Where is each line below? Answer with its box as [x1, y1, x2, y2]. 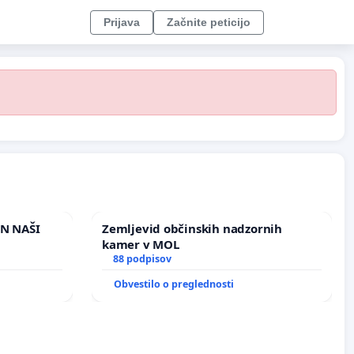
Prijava [104, 15, 140, 28]
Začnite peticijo [167, 15, 250, 28]
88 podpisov [112, 252, 171, 266]
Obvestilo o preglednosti [114, 277, 234, 292]
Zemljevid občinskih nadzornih [102, 220, 282, 237]
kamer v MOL [102, 236, 179, 253]
